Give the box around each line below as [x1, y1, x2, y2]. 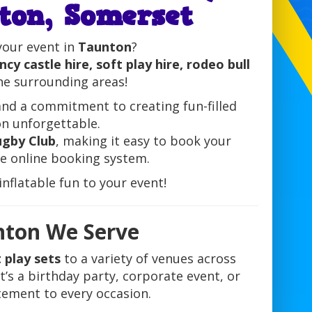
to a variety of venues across [61, 250, 237, 267]
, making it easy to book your [56, 132, 232, 150]
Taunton [78, 38, 132, 56]
